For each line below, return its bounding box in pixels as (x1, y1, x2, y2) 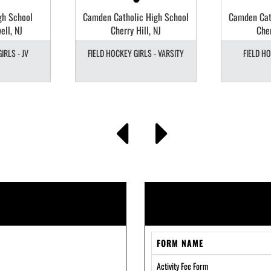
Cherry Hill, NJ (111, 23, 161, 38)
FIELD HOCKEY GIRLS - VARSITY (88, 47, 184, 59)
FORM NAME (157, 237, 203, 249)
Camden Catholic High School (83, 10, 189, 24)
